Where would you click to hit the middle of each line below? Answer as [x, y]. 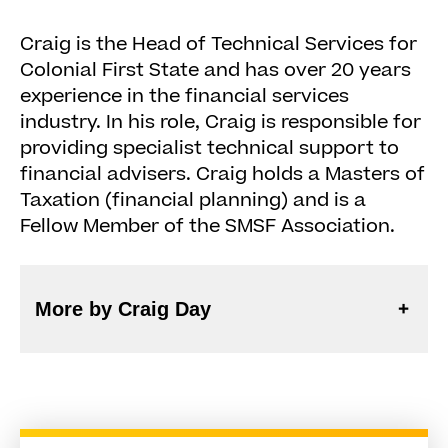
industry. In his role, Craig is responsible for [220, 122]
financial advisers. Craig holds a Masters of [222, 174]
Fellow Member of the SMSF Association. [207, 226]
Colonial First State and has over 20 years [215, 70]
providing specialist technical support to [209, 148]
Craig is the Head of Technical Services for [218, 44]
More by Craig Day [123, 309]
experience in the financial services [184, 96]
